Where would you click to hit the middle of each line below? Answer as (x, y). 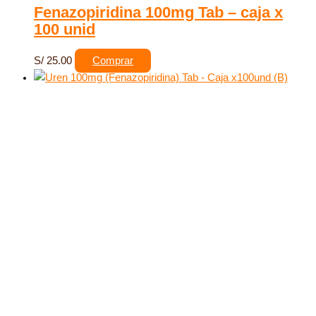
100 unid (65, 30)
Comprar (113, 61)
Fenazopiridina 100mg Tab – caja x (158, 13)
